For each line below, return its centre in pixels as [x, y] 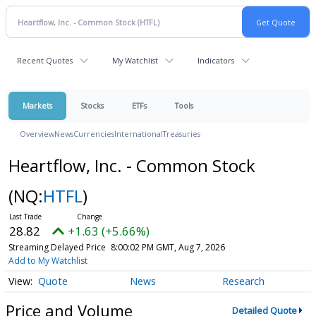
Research [243, 281]
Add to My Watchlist [48, 261]
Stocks [92, 105]
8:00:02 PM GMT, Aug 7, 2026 [168, 247]
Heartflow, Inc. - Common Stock [132, 165]
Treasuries [182, 134]
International [139, 134]
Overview [37, 134]
